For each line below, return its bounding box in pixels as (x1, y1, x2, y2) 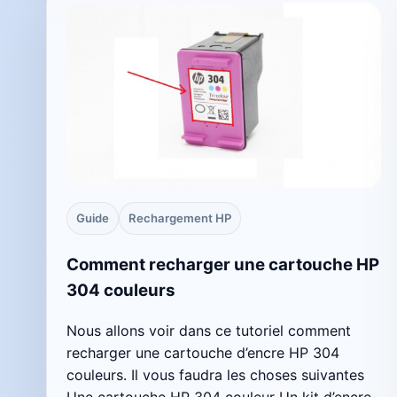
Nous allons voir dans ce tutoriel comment (66, 321, 351, 339)
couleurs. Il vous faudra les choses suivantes (66, 365, 364, 384)
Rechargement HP (128, 211, 231, 226)
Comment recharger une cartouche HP (66, 253, 379, 275)
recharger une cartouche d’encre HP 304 (66, 343, 339, 362)
